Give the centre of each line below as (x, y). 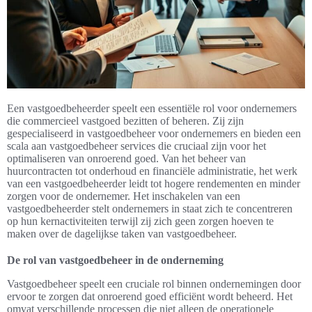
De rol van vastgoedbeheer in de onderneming (115, 260)
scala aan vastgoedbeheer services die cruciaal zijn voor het (136, 146)
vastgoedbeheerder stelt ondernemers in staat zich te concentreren (150, 209)
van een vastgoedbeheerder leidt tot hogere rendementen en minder (154, 184)
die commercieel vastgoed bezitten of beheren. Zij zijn (125, 121)
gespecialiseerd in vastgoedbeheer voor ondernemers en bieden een (154, 134)
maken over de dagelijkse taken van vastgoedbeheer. (122, 234)
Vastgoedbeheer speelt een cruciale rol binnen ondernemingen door (154, 284)
